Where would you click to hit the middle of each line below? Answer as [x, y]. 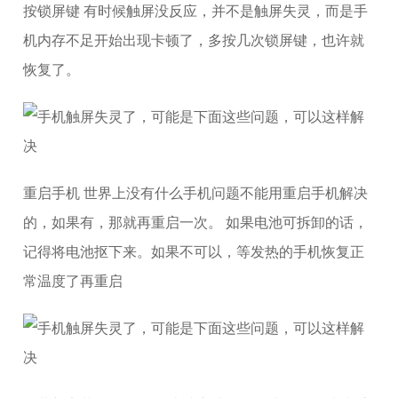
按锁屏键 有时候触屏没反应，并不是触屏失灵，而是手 [196, 11]
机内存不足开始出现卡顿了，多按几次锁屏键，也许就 [194, 40]
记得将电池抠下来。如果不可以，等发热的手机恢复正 [194, 252]
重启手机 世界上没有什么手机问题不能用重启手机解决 [196, 193]
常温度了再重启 [73, 281]
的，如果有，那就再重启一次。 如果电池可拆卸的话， [196, 223]
